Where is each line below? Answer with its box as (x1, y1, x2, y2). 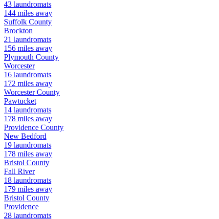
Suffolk (4, 18, 27, 26)
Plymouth (4, 53, 34, 62)
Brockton (4, 26, 33, 35)
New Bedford (4, 132, 46, 141)
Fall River (4, 167, 35, 176)
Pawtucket (4, 97, 36, 106)
